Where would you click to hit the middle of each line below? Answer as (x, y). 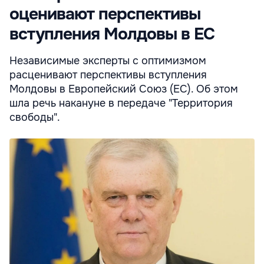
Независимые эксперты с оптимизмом (108, 61)
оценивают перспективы (105, 14)
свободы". (35, 118)
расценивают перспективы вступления (108, 75)
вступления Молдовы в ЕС (112, 34)
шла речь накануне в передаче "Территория (121, 103)
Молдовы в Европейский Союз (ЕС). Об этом (124, 89)
